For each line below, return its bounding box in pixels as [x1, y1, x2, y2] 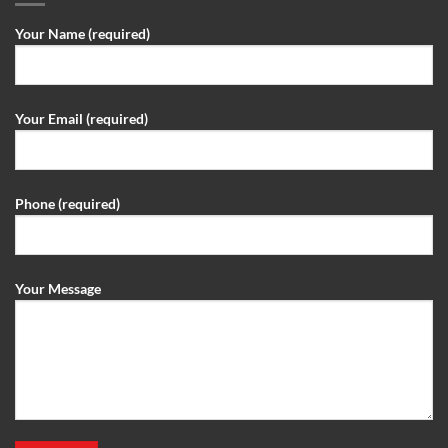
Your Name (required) [15, 25, 150, 43]
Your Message [15, 279, 101, 297]
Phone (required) [15, 194, 120, 212]
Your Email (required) [15, 109, 148, 127]
